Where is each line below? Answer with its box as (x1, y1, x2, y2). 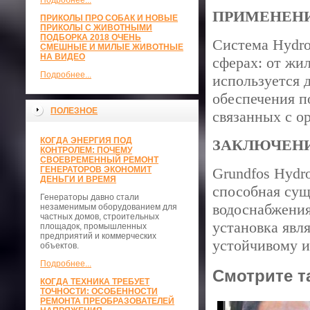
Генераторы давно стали (40, 192, 139, 202)
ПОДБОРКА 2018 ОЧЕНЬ (40, 33, 141, 42)
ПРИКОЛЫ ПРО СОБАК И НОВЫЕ (40, 13, 178, 23)
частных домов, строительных (40, 212, 159, 221)
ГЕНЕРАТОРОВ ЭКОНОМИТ (40, 165, 152, 174)
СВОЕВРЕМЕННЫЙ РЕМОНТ (40, 155, 158, 165)
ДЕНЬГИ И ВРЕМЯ (40, 174, 116, 184)
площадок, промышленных (40, 221, 147, 231)
